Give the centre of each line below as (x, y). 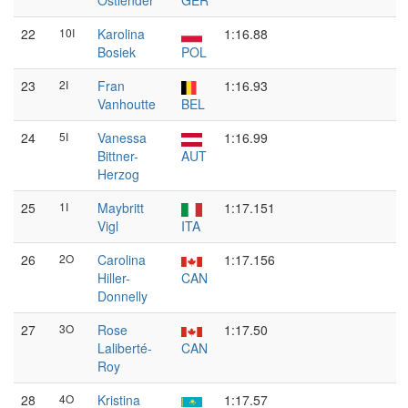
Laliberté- (125, 348)
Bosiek (117, 52)
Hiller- (114, 278)
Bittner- (118, 156)
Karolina (121, 34)
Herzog (118, 174)
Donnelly (122, 296)
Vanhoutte (127, 104)
